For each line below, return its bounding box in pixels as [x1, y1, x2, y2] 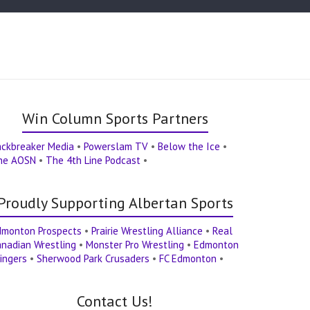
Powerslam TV [84, 139, 149, 153]
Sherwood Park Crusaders [37, 251, 150, 265]
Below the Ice [158, 139, 221, 153]
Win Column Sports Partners [21, 108, 208, 128]
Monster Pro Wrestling [86, 237, 185, 251]
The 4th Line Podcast [46, 153, 141, 167]
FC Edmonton [159, 251, 217, 265]
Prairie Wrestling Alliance [91, 224, 203, 237]
